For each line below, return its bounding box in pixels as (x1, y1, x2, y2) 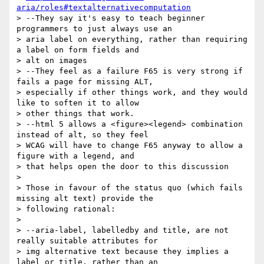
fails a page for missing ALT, (16, 77, 153, 87)
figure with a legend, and (16, 151, 134, 161)
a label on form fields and (16, 45, 139, 55)
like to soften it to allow (16, 98, 139, 108)
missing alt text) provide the (16, 194, 153, 203)
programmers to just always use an (16, 24, 172, 34)
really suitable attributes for (16, 236, 158, 246)
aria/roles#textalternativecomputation (16, 3, 191, 12)
